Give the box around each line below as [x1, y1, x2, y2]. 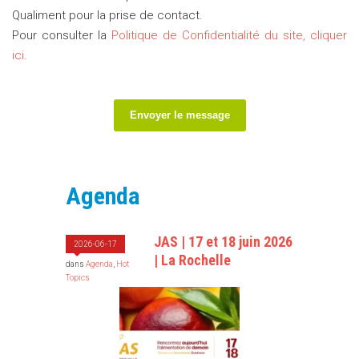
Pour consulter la [12, 28, 111, 43]
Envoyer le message [129, 109, 230, 122]
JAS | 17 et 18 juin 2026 [154, 233, 293, 251]
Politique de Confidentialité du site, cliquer [111, 28, 347, 43]
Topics [66, 273, 91, 283]
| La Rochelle [154, 252, 232, 269]
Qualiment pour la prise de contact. [12, 8, 203, 23]
